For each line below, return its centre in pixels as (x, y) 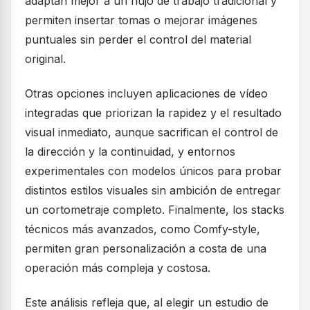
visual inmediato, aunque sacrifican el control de (152, 132)
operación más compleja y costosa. (118, 267)
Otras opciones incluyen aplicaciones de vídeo (146, 93)
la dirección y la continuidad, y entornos (130, 151)
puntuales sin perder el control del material (138, 39)
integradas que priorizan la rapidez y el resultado (153, 112)
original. (45, 58)
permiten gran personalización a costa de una (146, 248)
